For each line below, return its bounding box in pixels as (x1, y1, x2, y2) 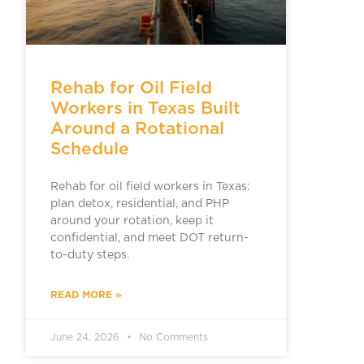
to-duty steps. (50, 249, 129, 262)
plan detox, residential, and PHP (50, 198, 229, 210)
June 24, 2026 (50, 332, 123, 343)
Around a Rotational (50, 118, 224, 139)
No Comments (135, 332, 208, 343)
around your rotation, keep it (50, 215, 214, 227)
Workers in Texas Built (50, 97, 240, 119)
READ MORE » (50, 288, 122, 301)
